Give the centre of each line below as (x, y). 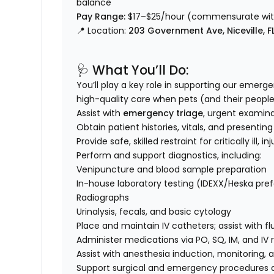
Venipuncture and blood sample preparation (172, 170)
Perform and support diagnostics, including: (169, 156)
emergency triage (163, 113)
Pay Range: (101, 17)
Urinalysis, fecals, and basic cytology (154, 212)
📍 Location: (103, 31)
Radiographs (103, 198)
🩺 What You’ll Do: (133, 70)
